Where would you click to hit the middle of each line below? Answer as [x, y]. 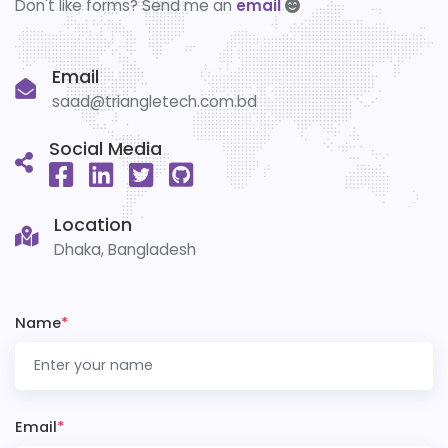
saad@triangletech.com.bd [154, 101]
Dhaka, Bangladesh [125, 249]
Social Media [105, 148]
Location [93, 224]
